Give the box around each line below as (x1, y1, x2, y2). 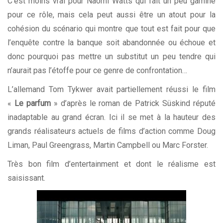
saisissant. (7, 173, 45, 183)
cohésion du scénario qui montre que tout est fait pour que (7, 24, 216, 34)
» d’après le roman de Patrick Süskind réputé (50, 99, 216, 109)
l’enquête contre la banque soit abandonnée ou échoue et (7, 38, 216, 48)
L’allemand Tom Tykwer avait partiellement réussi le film (7, 85, 216, 95)
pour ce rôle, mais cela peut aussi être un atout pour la (7, 10, 216, 20)
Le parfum (14, 99, 51, 109)
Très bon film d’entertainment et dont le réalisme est (7, 159, 216, 169)
